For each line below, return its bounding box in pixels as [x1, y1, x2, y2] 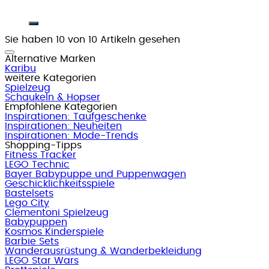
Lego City [5, 198, 49, 208]
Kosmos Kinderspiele [5, 226, 104, 237]
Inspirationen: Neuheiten [5, 121, 122, 131]
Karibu [5, 63, 36, 73]
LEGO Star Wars [5, 255, 79, 265]
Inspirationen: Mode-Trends [5, 130, 138, 141]
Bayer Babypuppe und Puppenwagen [5, 169, 186, 179]
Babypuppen [5, 217, 67, 227]
